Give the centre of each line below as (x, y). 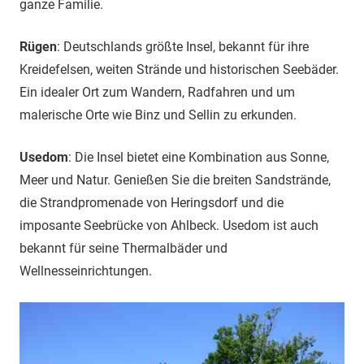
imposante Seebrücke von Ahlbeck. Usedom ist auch (169, 225)
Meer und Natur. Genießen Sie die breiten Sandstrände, (175, 180)
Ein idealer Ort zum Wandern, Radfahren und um (157, 92)
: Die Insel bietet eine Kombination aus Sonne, (199, 157)
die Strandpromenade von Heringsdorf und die (152, 203)
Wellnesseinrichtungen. (86, 271)
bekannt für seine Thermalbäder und (123, 248)
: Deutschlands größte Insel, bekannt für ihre (183, 47)
